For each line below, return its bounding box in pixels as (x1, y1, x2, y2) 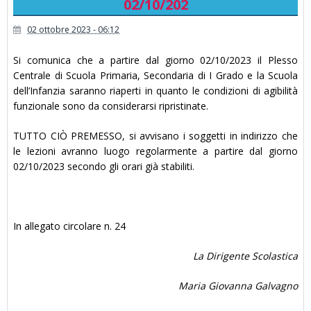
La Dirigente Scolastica (193, 249, 298, 262)
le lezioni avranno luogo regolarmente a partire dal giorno (13, 144, 298, 158)
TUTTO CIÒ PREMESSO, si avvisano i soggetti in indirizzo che (13, 128, 298, 142)
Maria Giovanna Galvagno (178, 278, 298, 292)
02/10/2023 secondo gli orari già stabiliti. (13, 159, 194, 173)
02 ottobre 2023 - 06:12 (27, 23, 119, 35)
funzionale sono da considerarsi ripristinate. (13, 99, 208, 112)
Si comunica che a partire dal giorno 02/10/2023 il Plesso (13, 53, 298, 67)
